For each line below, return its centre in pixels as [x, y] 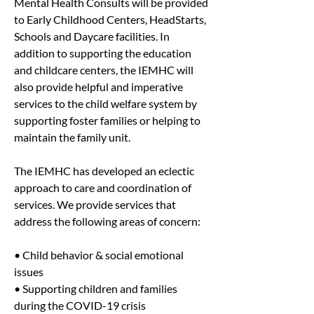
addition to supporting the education [104, 53]
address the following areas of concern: [107, 221]
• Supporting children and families [97, 288]
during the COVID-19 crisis [80, 305]
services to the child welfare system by [107, 103]
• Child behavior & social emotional [100, 255]
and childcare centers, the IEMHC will [105, 70]
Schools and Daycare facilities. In [93, 36]
